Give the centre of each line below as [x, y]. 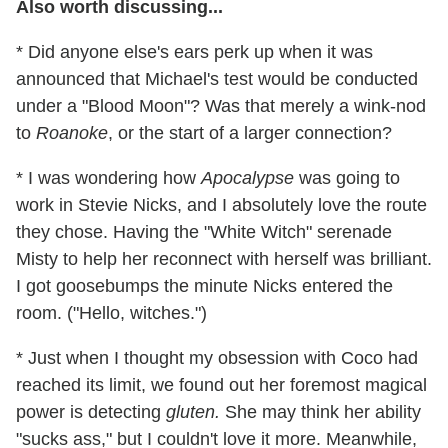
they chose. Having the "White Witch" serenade [204, 232]
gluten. [195, 412]
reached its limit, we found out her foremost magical [221, 385]
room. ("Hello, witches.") [111, 313]
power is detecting [91, 412]
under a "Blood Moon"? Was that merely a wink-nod [221, 106]
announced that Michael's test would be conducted [217, 79]
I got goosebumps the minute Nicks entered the [204, 286]
